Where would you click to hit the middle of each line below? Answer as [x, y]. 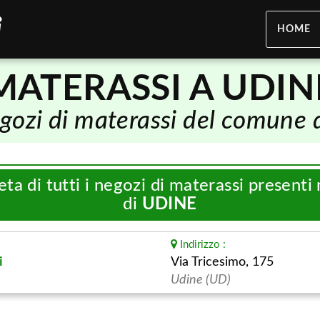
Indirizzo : [201, 245]
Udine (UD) [201, 280]
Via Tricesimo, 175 [222, 262]
